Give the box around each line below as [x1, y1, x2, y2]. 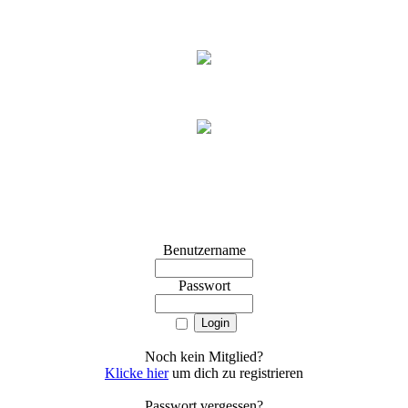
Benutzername [162, 241, 246, 258]
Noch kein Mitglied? [145, 348, 263, 364]
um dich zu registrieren [168, 364, 303, 381]
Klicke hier [105, 364, 168, 381]
